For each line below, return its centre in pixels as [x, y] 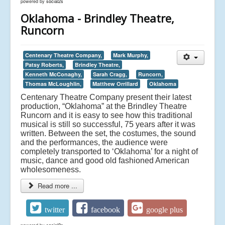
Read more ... [57, 186]
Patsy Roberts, [44, 65]
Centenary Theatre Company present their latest [106, 97]
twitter [55, 209]
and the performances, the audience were [94, 143]
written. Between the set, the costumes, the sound [108, 134]
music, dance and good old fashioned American [105, 161]
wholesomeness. [51, 170]
